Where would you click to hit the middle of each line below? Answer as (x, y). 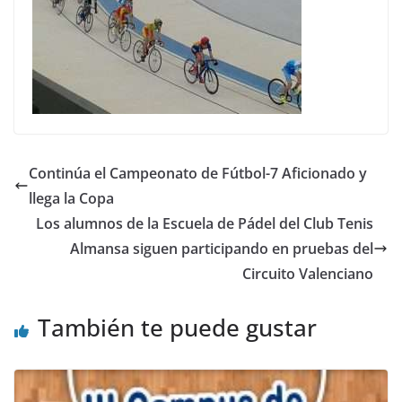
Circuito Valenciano (308, 274)
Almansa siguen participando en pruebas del (222, 249)
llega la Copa (71, 199)
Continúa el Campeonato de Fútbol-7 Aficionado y (198, 174)
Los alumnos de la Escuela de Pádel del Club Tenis (205, 224)
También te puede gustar (177, 328)
